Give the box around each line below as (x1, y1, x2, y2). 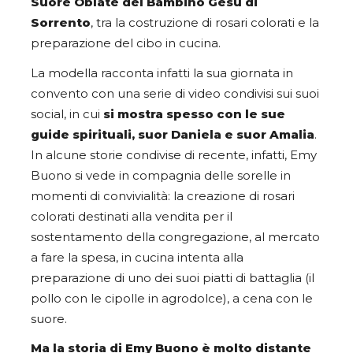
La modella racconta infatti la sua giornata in (31, 65, 293, 80)
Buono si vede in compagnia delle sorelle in (31, 168, 291, 183)
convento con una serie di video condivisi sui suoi (31, 86, 319, 101)
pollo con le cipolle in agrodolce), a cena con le (31, 291, 313, 306)
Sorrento (31, 16, 91, 31)
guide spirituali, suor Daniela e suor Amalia (31, 127, 314, 142)
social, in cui (31, 106, 103, 121)
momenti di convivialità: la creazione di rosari (31, 188, 295, 203)
